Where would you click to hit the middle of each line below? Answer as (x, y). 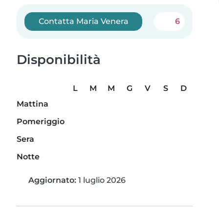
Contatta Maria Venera (83, 21)
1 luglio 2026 (101, 180)
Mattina (33, 104)
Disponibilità (59, 60)
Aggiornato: (52, 180)
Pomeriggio (41, 122)
